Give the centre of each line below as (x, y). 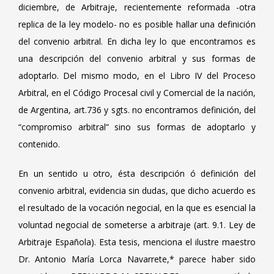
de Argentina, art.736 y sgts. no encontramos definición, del (137, 110)
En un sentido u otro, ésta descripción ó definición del (137, 173)
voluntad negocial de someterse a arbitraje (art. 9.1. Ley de (137, 225)
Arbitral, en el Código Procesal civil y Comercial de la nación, (137, 93)
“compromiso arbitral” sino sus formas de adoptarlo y (137, 127)
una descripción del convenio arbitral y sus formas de (137, 58)
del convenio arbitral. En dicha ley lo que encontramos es (137, 41)
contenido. (39, 144)
